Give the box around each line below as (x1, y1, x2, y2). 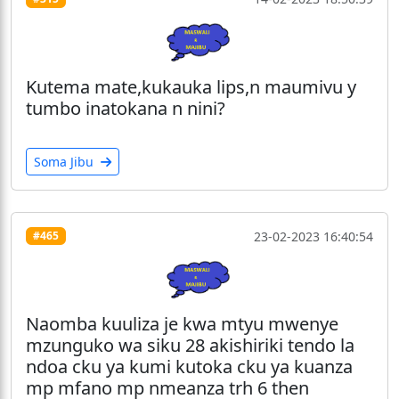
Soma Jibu (34, 152, 97, 170)
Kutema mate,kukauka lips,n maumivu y (26, 74, 356, 99)
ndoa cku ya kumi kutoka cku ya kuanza (26, 354, 353, 379)
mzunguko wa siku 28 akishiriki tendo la (26, 332, 354, 357)
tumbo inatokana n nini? (26, 95, 225, 120)
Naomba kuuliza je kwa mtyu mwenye (26, 311, 338, 336)
